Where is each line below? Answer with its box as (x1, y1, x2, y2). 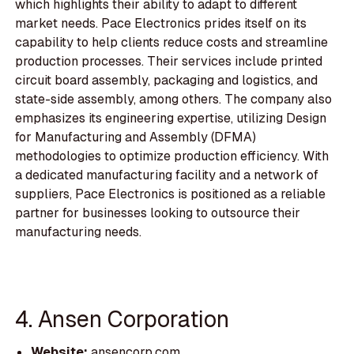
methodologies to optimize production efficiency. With (15, 148, 330, 165)
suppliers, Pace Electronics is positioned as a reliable (15, 186, 326, 203)
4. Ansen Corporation (15, 303, 230, 333)
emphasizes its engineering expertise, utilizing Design (15, 110, 327, 127)
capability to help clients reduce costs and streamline (15, 34, 329, 51)
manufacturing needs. (15, 224, 142, 241)
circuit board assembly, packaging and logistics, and (15, 72, 318, 89)
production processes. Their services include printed (15, 53, 323, 70)
